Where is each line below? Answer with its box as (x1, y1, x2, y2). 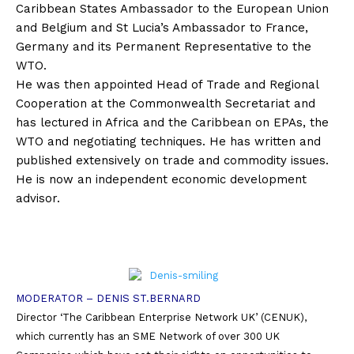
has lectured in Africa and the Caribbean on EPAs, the (16, 115, 329, 130)
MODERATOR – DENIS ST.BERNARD (16, 292, 201, 305)
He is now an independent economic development (16, 172, 307, 187)
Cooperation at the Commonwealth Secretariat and (16, 96, 315, 111)
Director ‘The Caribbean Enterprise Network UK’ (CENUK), (16, 311, 307, 324)
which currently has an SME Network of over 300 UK (16, 330, 280, 343)
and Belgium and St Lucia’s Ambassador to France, (16, 21, 308, 36)
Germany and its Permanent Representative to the (16, 40, 311, 55)
